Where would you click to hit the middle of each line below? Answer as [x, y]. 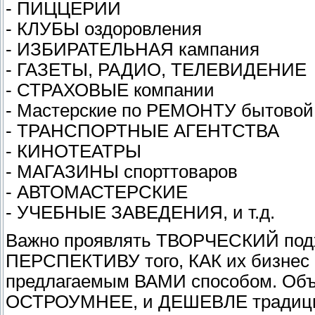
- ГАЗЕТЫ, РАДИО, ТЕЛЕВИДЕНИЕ [156, 70]
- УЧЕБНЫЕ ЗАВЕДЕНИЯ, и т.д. [140, 213]
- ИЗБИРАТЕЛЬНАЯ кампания [133, 50]
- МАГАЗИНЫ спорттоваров [122, 172]
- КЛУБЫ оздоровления [104, 29]
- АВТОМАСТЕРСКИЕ [97, 192]
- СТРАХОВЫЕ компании [110, 90]
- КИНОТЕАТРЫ [73, 152]
